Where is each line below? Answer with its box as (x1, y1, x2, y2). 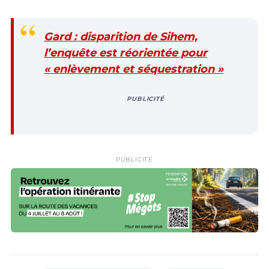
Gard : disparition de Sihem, (44, 29, 198, 43)
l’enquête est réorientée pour (44, 46, 207, 59)
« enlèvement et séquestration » (44, 62, 223, 76)
